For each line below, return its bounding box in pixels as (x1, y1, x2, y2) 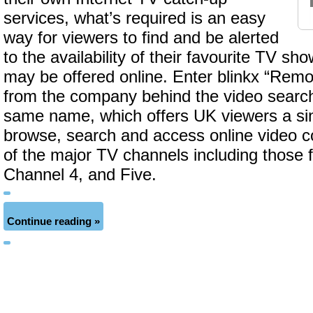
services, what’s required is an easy (3, 9, 265, 27)
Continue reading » (7, 216, 100, 227)
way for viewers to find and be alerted (3, 29, 279, 47)
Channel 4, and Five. (3, 166, 156, 184)
